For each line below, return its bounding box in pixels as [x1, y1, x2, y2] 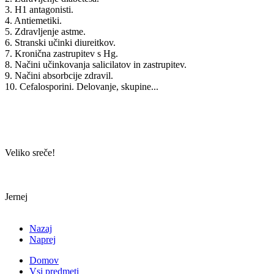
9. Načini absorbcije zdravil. [5, 70, 113, 81]
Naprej [29, 234, 56, 245]
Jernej [5, 191, 28, 202]
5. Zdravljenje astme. [5, 26, 86, 37]
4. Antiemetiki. [5, 15, 62, 26]
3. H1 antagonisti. [5, 4, 73, 15]
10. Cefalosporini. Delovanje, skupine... [5, 81, 158, 92]
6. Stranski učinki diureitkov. [5, 37, 116, 48]
